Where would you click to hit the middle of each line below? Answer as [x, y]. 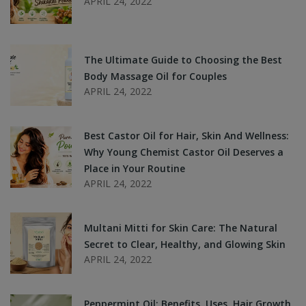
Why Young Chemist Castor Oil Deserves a [184, 152]
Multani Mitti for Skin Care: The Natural [181, 228]
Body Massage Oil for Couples [155, 76]
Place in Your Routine [135, 169]
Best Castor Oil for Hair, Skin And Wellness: [186, 136]
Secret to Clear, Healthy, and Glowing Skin [185, 245]
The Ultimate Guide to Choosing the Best [183, 60]
